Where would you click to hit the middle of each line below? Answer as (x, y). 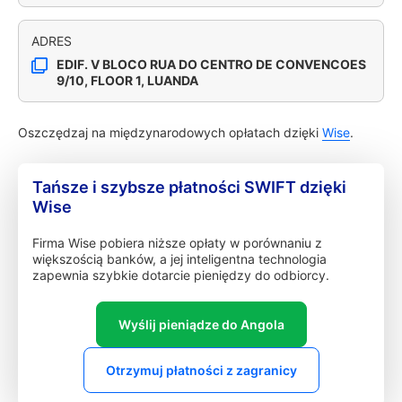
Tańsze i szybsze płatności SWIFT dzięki (189, 187)
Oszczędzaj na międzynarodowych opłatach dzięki (170, 132)
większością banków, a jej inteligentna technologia (179, 259)
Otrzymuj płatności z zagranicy (201, 370)
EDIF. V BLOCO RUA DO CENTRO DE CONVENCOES (211, 64)
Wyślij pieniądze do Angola (201, 324)
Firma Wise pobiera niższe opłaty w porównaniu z (177, 243)
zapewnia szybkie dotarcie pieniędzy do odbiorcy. (181, 275)
